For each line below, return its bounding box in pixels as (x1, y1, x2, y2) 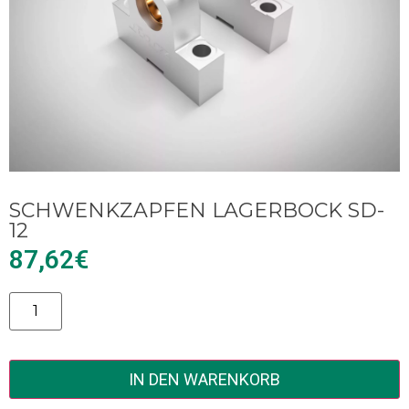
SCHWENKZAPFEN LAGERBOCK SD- (9, 198, 384, 223)
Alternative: (9, 295, 93, 313)
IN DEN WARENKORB (129, 370, 280, 390)
